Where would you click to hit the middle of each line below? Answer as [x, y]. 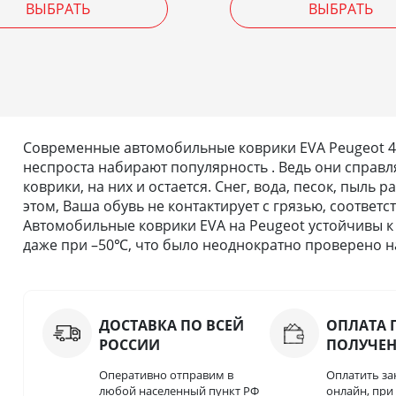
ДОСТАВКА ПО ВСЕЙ [171, 326]
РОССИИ [129, 345]
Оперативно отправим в [166, 375]
